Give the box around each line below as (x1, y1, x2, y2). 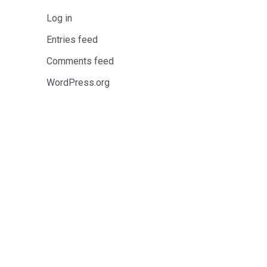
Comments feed (46, 55, 114, 67)
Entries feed (46, 34, 98, 45)
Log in (46, 13, 72, 24)
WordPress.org (46, 77, 110, 88)
